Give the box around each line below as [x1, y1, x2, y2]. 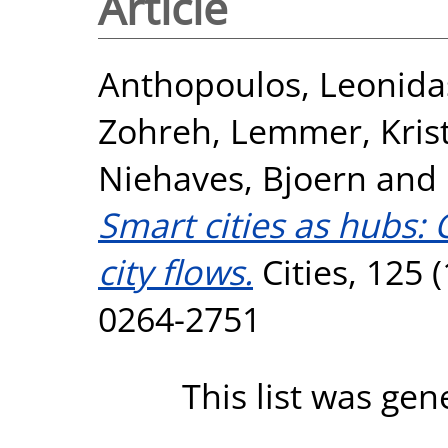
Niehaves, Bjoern [98, 153, 367, 201]
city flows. [98, 247, 253, 295]
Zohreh [98, 106, 212, 154]
